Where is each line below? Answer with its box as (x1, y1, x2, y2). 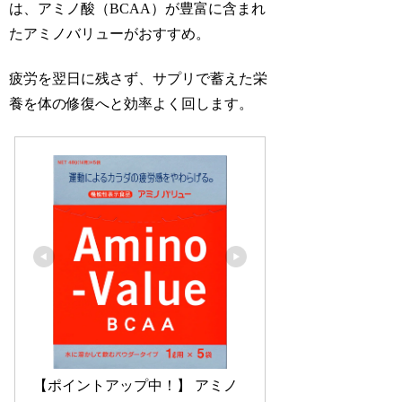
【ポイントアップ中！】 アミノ (32, 378, 238, 394)
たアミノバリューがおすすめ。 (9, 25, 211, 41)
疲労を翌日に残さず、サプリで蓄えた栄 (9, 71, 268, 87)
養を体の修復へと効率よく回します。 (9, 96, 254, 112)
